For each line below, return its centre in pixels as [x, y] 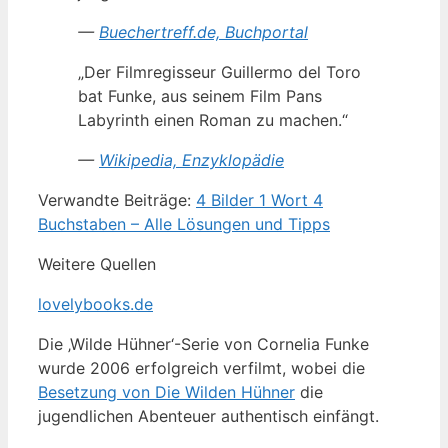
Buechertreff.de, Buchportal [203, 31]
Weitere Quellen [97, 263]
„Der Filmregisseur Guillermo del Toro [219, 71]
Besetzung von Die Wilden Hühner [166, 391]
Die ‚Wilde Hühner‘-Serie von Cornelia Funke [203, 343]
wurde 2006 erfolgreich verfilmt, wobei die [201, 367]
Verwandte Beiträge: [117, 199]
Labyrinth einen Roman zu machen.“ [213, 119]
